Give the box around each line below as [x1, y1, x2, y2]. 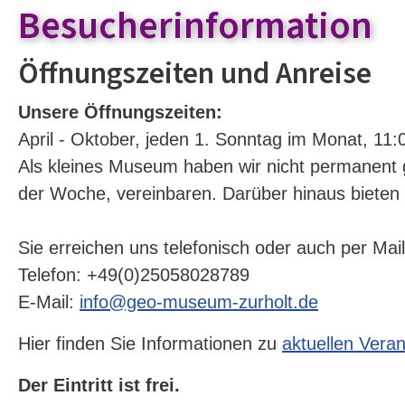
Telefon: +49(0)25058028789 [18, 265, 250, 286]
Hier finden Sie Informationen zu [18, 334, 282, 354]
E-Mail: [18, 292, 80, 313]
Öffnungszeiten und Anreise [18, 52, 372, 96]
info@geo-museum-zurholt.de [80, 292, 318, 313]
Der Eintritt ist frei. [18, 375, 180, 396]
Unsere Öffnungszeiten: [18, 102, 222, 123]
